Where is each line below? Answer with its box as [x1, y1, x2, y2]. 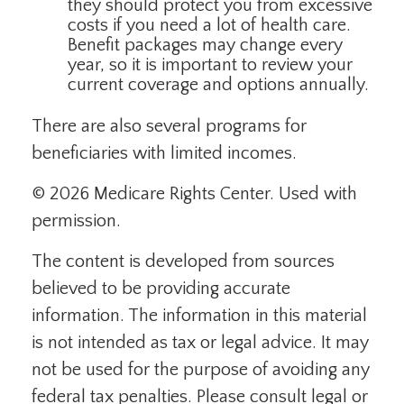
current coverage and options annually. [68, 75, 369, 95]
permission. [32, 211, 121, 231]
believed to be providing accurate [32, 279, 290, 298]
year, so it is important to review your [68, 55, 353, 75]
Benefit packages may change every [68, 35, 343, 55]
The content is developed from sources [32, 252, 335, 271]
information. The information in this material [32, 306, 367, 326]
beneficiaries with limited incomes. [32, 143, 297, 163]
